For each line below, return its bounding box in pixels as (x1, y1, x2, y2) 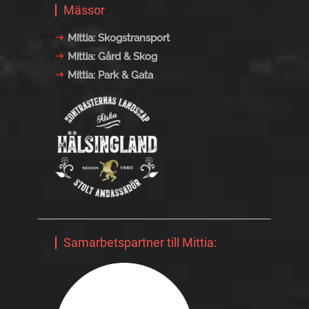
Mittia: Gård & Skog (68, 50, 157, 63)
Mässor (63, 2, 105, 17)
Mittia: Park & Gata (68, 68, 153, 81)
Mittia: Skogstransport (68, 31, 170, 44)
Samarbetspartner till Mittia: (63, 235, 217, 250)
